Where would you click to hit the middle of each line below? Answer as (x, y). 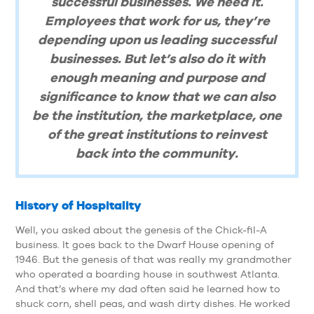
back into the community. (157, 152)
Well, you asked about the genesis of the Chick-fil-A (141, 230)
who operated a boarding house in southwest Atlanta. (147, 274)
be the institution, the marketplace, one (157, 115)
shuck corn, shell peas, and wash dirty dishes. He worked (152, 303)
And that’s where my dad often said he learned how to (148, 289)
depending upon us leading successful (157, 39)
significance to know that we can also (157, 96)
